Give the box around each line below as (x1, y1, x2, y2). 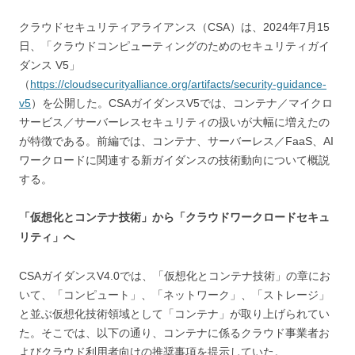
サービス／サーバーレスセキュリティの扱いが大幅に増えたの (19, 115, 330, 128)
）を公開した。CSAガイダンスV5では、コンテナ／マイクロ (31, 96, 333, 109)
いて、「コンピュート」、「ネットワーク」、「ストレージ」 (19, 288, 330, 301)
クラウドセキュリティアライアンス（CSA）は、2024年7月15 (19, 20, 330, 33)
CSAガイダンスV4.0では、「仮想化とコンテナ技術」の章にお (19, 269, 330, 282)
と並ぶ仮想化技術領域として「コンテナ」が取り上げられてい (19, 307, 330, 320)
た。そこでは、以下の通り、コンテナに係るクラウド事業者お (19, 326, 330, 339)
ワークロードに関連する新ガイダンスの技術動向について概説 (19, 153, 330, 166)
